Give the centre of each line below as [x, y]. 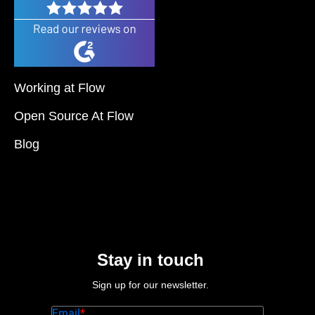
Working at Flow [59, 88]
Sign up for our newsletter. [150, 285]
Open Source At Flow [74, 116]
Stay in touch [150, 260]
